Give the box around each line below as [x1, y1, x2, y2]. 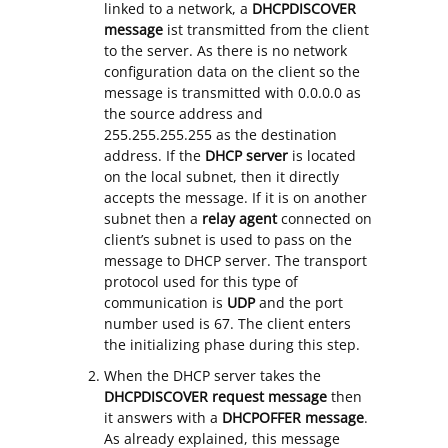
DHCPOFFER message [222, 408, 364, 428]
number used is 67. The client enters [104, 314, 351, 334]
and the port [255, 293, 343, 313]
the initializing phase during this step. [104, 335, 360, 355]
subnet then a [104, 209, 202, 229]
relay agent [202, 209, 281, 229]
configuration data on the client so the [104, 62, 360, 82]
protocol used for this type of [104, 272, 298, 292]
